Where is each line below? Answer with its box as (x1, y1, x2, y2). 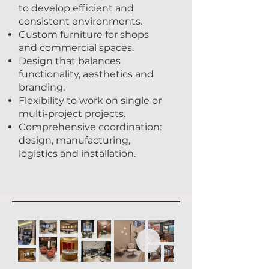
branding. (19, 82, 65, 93)
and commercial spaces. (19, 42, 134, 53)
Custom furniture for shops (19, 29, 149, 40)
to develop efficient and (19, 2, 134, 14)
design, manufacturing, (19, 134, 130, 146)
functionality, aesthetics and (19, 68, 154, 80)
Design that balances (19, 55, 121, 67)
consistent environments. (19, 16, 142, 27)
